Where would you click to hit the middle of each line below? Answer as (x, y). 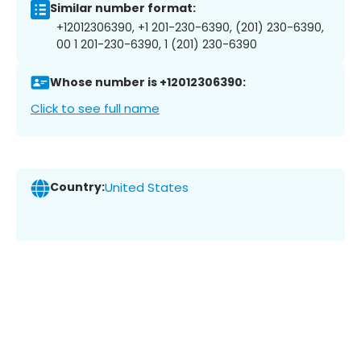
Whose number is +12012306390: (148, 83)
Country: (77, 187)
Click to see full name (95, 108)
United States (147, 188)
